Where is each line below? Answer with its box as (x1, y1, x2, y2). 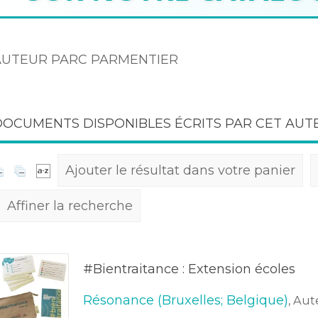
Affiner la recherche (7, 198, 133, 214)
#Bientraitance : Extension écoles (82, 261, 295, 277)
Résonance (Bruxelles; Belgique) (82, 292, 288, 308)
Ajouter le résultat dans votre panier (65, 163, 296, 178)
